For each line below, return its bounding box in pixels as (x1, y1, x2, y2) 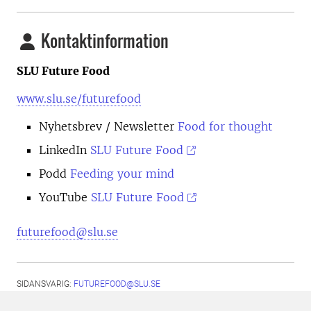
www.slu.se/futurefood (17, 92, 141, 106)
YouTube (39, 190, 91, 205)
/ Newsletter (102, 119, 178, 134)
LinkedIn (39, 143, 90, 158)
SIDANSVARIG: (17, 279, 74, 289)
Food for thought (178, 119, 273, 134)
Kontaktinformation (37, 28, 169, 53)
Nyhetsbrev (39, 119, 102, 134)
